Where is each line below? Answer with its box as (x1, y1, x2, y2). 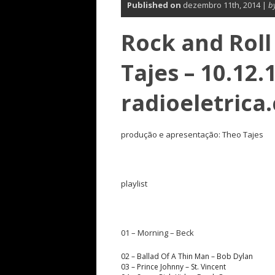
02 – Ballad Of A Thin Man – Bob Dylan (121, 251, 253, 261)
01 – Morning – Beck (121, 227, 194, 238)
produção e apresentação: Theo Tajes (121, 129, 263, 140)
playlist (121, 178, 147, 189)
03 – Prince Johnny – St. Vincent (121, 261, 226, 272)
